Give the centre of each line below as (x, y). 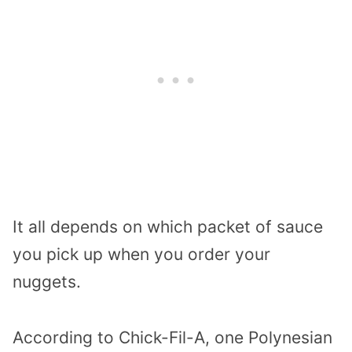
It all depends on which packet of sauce (168, 226)
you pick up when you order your (141, 254)
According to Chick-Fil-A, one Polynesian (172, 337)
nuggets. (47, 281)
